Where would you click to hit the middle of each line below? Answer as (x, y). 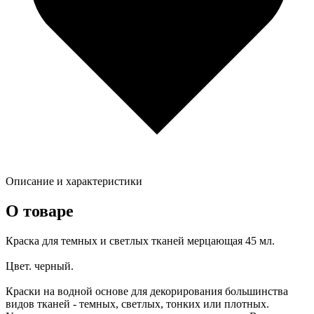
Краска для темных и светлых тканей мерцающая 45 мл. (140, 241)
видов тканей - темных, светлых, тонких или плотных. (137, 304)
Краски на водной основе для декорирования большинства (147, 292)
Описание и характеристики (74, 182)
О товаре (40, 211)
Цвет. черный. (40, 266)
